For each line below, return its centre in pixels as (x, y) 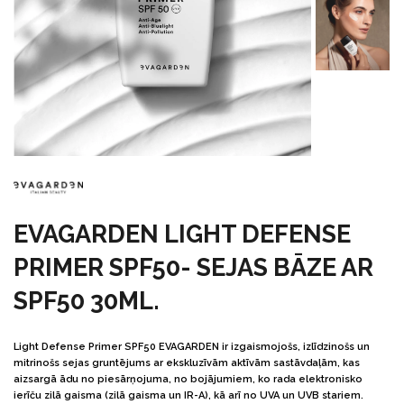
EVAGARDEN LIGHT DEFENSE (182, 234)
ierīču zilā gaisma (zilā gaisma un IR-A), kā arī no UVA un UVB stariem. (188, 396)
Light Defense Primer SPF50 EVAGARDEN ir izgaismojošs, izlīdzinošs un (192, 347)
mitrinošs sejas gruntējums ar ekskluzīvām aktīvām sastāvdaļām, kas (187, 363)
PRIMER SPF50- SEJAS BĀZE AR (193, 268)
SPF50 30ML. (87, 301)
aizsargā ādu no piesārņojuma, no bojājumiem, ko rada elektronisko (188, 380)
